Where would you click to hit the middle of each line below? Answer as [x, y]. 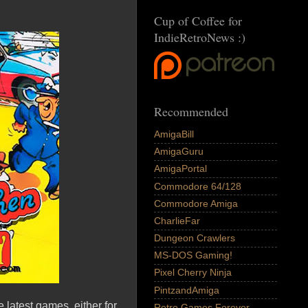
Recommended [191, 112]
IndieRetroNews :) [200, 37]
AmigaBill [174, 134]
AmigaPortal [180, 169]
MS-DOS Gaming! [193, 255]
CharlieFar [177, 220]
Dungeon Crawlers [195, 238]
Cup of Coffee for [198, 21]
